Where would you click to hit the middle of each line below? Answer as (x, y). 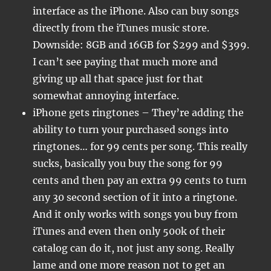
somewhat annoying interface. (106, 96)
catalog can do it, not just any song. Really (134, 248)
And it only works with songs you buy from (135, 214)
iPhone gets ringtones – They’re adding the (139, 113)
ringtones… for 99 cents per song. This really (140, 146)
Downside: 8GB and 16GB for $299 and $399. (141, 45)
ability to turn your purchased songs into (131, 129)
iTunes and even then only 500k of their (129, 231)
